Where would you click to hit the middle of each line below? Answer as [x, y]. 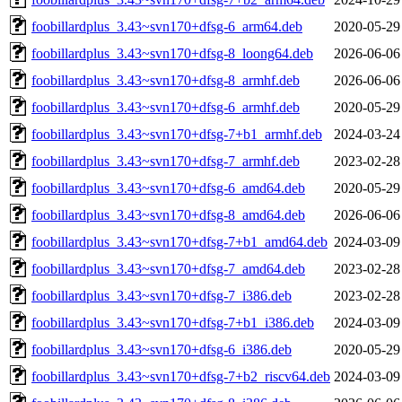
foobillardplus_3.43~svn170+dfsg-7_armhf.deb [166, 161]
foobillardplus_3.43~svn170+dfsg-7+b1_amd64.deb [179, 241]
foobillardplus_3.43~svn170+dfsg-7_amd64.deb [168, 268]
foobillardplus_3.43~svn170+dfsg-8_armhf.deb [166, 80]
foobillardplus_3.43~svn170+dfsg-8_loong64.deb [172, 53]
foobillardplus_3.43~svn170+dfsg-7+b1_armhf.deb [177, 134]
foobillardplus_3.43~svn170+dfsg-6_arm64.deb [167, 26]
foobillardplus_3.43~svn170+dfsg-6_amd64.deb [168, 188]
